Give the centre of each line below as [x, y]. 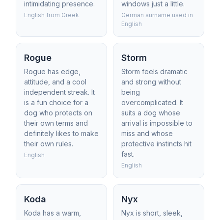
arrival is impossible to [157, 123]
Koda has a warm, [53, 213]
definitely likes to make [61, 133]
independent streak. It [59, 92]
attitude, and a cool [55, 82]
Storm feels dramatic [154, 71]
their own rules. [49, 144]
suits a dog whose [151, 113]
